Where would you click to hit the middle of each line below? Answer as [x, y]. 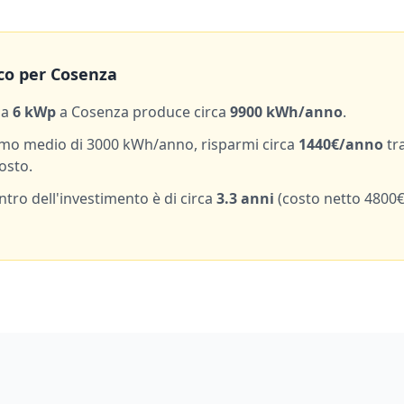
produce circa [178, 112]
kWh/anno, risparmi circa [207, 144]
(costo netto [319, 198]
